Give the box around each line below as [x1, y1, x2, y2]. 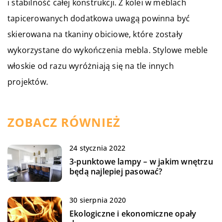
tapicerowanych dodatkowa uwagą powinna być [7, 13, 190, 24]
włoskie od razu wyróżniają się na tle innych [7, 60, 174, 72]
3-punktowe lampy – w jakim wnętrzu [69, 156, 213, 167]
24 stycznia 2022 [69, 143, 126, 153]
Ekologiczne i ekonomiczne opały [69, 208, 197, 220]
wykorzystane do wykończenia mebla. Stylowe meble [7, 45, 208, 56]
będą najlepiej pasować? [69, 166, 163, 177]
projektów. [7, 76, 48, 88]
